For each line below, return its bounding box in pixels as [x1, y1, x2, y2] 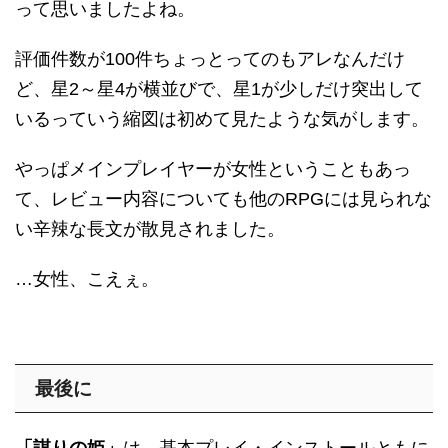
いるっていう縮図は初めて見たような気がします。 [15, 109, 429, 130]
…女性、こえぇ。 [15, 269, 159, 290]
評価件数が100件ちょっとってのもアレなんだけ [15, 49, 405, 70]
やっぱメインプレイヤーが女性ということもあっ [15, 159, 411, 180]
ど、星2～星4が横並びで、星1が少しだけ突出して [15, 79, 423, 100]
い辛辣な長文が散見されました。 [15, 219, 285, 240]
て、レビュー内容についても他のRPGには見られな [15, 189, 432, 210]
